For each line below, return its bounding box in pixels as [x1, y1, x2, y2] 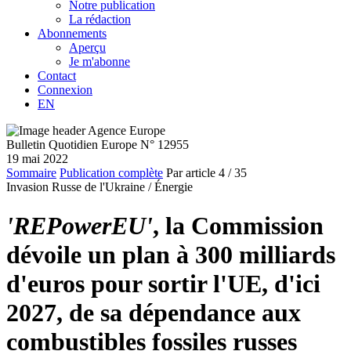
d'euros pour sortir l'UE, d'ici [6, 269, 320, 298]
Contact [38, 69, 76, 83]
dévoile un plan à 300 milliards [6, 240, 335, 269]
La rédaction [69, 13, 131, 27]
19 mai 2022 [6, 152, 68, 166]
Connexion [38, 83, 92, 97]
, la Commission [153, 211, 324, 240]
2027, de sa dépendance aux [6, 298, 301, 327]
